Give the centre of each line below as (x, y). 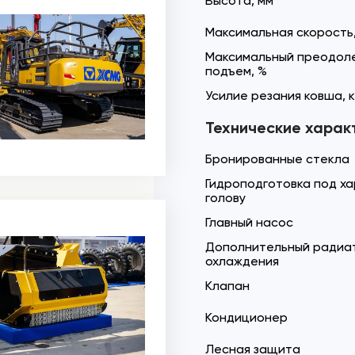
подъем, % (236, 71)
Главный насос (249, 222)
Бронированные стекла (277, 159)
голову (225, 198)
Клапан (227, 286)
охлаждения (242, 261)
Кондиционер (246, 317)
